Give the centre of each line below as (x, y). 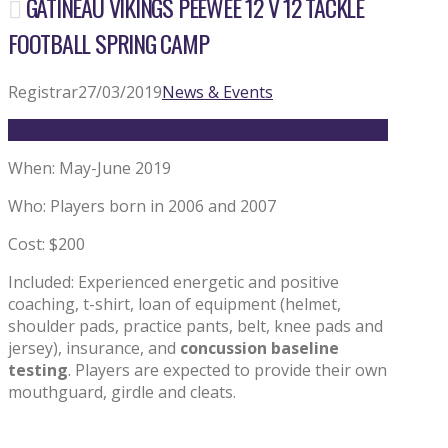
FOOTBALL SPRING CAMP (108, 42)
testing (38, 369)
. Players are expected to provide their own (227, 369)
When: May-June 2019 (89, 167)
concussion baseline (259, 347)
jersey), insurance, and (94, 347)
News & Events (217, 91)
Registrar (43, 91)
